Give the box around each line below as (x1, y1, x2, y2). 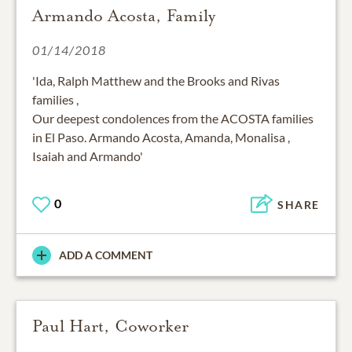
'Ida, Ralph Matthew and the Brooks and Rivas (32, 73, 280, 89)
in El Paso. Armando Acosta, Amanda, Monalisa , (32, 130, 290, 145)
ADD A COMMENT (59, 248, 152, 262)
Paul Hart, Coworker (32, 316, 189, 337)
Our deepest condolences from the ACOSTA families (32, 111, 313, 126)
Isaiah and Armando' (32, 148, 143, 164)
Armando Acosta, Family (32, 5, 215, 27)
